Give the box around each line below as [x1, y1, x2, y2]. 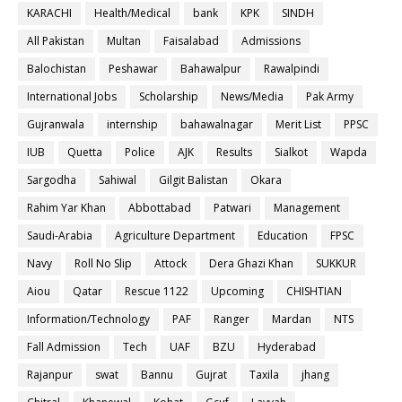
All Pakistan [27, 33, 84, 48]
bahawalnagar [180, 117, 253, 132]
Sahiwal [99, 172, 136, 188]
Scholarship [139, 89, 198, 104]
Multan [107, 33, 141, 48]
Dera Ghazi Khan [209, 256, 293, 271]
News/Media [221, 89, 284, 104]
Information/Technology [27, 311, 150, 327]
